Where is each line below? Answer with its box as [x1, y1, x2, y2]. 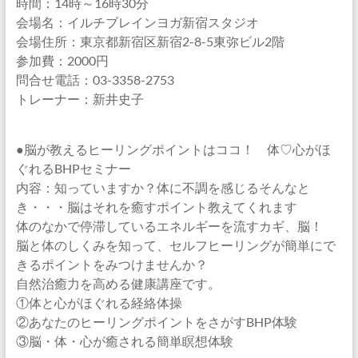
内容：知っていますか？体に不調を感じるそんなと [15, 180, 310, 195]
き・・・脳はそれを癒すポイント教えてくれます [15, 199, 297, 214]
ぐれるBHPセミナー [15, 161, 182, 176]
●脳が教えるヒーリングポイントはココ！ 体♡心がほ [15, 141, 331, 157]
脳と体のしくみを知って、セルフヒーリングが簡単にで [15, 237, 336, 253]
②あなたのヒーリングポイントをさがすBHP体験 [15, 314, 297, 329]
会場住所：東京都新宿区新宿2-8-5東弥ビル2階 [15, 34, 284, 49]
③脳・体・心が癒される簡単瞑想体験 [15, 333, 233, 348]
